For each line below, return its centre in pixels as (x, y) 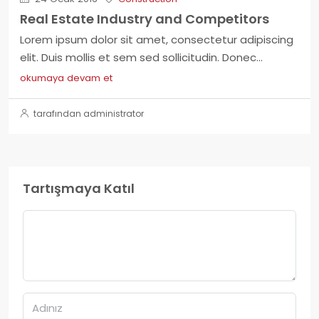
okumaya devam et (66, 78)
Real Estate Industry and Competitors (145, 19)
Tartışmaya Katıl (79, 189)
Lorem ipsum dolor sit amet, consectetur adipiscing (157, 40)
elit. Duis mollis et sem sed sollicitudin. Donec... (141, 58)
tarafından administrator (88, 114)
